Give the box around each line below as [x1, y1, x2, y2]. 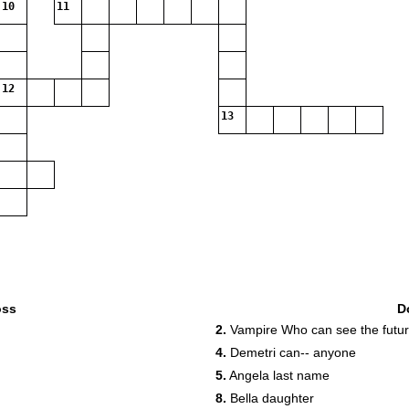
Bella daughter [226, 391, 314, 405]
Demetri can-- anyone [226, 345, 356, 360]
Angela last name [226, 368, 330, 383]
